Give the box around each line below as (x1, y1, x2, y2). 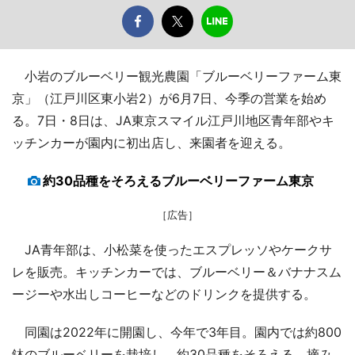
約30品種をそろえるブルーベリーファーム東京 (43, 172, 314, 189)
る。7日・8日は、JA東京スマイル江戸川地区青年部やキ (12, 112, 334, 128)
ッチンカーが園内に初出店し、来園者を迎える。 (12, 134, 291, 151)
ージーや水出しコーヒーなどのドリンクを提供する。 (12, 285, 316, 302)
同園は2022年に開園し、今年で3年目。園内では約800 (12, 323, 342, 340)
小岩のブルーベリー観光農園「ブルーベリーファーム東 (12, 67, 342, 84)
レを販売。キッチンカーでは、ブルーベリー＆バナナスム (12, 263, 342, 280)
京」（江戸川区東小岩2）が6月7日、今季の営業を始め (12, 90, 326, 106)
